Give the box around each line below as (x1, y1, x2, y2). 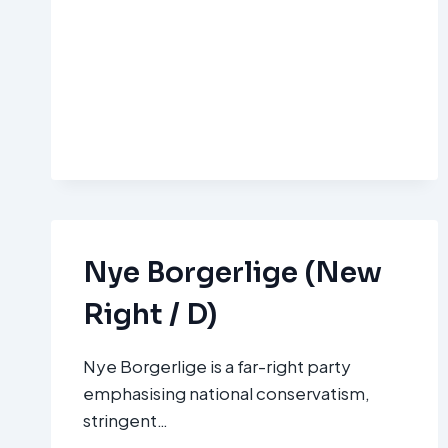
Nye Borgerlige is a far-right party (83, 355, 351, 378)
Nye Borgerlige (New (83, 255, 382, 291)
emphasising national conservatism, (83, 382, 370, 405)
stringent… (83, 409, 168, 432)
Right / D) (83, 297, 217, 333)
